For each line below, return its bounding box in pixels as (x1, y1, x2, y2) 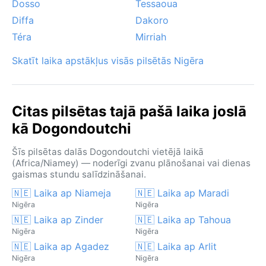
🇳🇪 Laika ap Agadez (12, 240, 109, 252)
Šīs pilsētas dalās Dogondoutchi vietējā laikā (12, 145, 204, 157)
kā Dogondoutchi (12, 119, 131, 137)
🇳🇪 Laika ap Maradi (135, 186, 229, 199)
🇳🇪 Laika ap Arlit (135, 240, 217, 252)
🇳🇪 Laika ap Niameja (12, 186, 111, 199)
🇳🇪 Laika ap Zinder (12, 213, 103, 226)
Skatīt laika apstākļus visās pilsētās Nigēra (12, 54, 204, 66)
